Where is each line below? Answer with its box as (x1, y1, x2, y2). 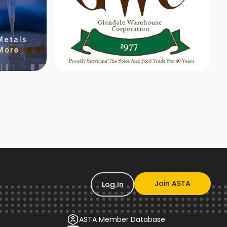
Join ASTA (155, 178, 191, 188)
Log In (101, 179, 124, 190)
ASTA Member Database (79, 214, 165, 224)
